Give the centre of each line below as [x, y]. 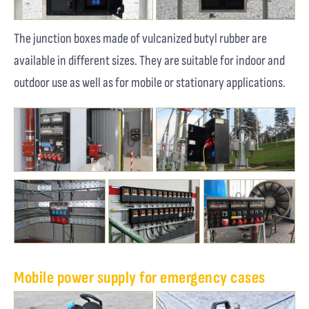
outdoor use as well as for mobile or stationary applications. [150, 83]
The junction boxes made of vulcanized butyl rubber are [140, 39]
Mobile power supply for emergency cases [140, 277]
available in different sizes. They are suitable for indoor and [149, 61]
